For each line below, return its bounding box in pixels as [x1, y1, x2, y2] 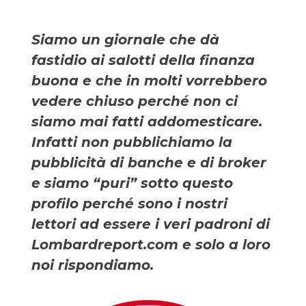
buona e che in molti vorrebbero [31, 72, 267, 89]
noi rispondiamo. [31, 257, 154, 274]
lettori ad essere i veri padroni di [31, 216, 270, 233]
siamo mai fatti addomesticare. [31, 113, 262, 130]
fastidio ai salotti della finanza [31, 52, 255, 69]
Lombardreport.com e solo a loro [31, 236, 270, 253]
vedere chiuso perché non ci [31, 93, 238, 110]
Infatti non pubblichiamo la [31, 134, 232, 151]
